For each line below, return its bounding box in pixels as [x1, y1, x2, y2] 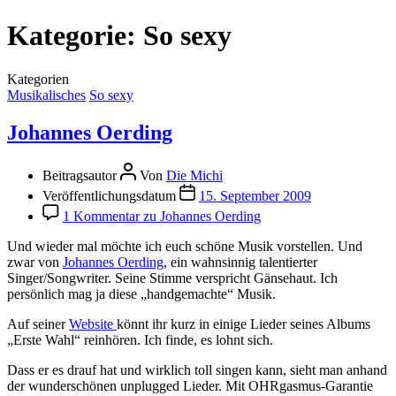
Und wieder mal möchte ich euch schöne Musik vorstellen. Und [7, 238, 362, 254]
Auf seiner [7, 316, 69, 331]
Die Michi [166, 167, 223, 183]
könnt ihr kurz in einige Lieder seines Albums [117, 316, 370, 331]
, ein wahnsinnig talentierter [164, 254, 317, 270]
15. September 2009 [199, 187, 311, 203]
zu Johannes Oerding [140, 208, 261, 224]
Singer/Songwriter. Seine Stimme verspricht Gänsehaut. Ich [7, 270, 338, 286]
